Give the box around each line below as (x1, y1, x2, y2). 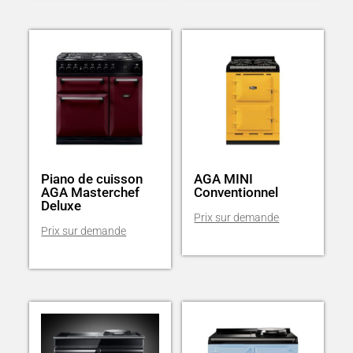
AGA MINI (194, 171, 254, 188)
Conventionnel (194, 184, 279, 201)
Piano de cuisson (41, 171, 143, 188)
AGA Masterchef (41, 184, 140, 201)
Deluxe (41, 198, 82, 214)
